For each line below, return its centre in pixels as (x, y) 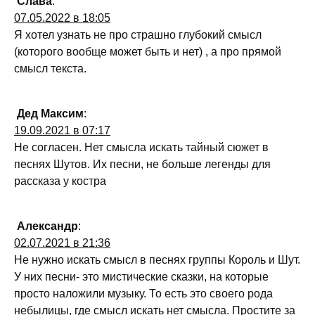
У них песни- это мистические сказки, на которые (141, 277)
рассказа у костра (60, 181)
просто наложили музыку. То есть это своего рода (143, 294)
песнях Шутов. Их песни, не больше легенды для (142, 165)
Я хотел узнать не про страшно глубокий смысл (138, 35)
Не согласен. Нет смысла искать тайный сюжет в (141, 148)
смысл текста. (50, 69)
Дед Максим (50, 114)
